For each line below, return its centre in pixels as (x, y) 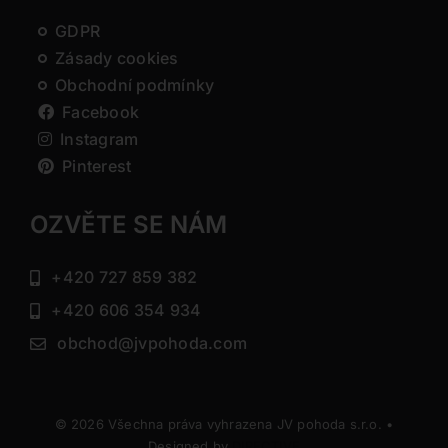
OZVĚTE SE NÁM (128, 225)
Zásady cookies (117, 58)
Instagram (99, 139)
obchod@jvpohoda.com (152, 343)
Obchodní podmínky (135, 85)
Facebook (101, 112)
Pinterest (97, 166)
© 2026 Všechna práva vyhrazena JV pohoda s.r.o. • (224, 424)
